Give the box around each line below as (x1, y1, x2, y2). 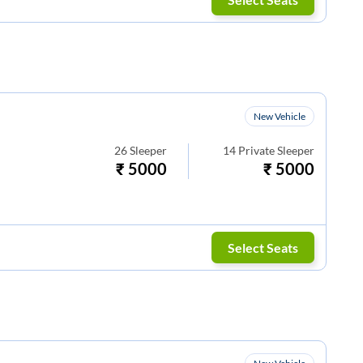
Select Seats (228, 239, 299, 255)
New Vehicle (254, 109, 306, 122)
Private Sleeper (238, 143, 315, 157)
